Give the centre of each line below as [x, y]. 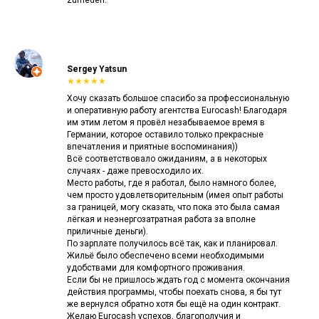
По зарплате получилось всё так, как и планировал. [172, 243]
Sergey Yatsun [97, 69]
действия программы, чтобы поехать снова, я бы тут [174, 292]
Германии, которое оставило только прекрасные [165, 134]
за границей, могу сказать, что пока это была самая [173, 207]
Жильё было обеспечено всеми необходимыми [166, 255]
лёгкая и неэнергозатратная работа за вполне [161, 219]
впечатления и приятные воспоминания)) [152, 146]
